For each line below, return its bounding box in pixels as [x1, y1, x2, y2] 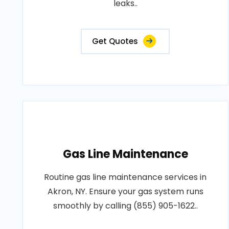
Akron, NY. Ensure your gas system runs [47, 186, 203, 197]
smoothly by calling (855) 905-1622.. [53, 200, 198, 212]
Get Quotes [92, 36, 139, 47]
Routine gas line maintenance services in [44, 171, 207, 183]
